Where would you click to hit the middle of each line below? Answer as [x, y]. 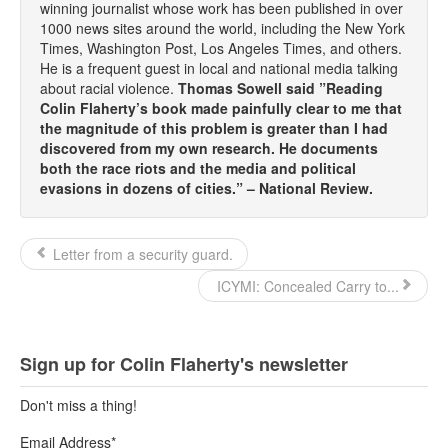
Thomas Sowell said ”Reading [280, 87]
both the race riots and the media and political [198, 167]
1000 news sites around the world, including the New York [222, 27]
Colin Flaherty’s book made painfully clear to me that [221, 107]
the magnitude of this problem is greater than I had [214, 127]
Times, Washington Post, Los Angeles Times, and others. [221, 47]
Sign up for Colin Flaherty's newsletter [184, 363]
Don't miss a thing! [78, 404]
